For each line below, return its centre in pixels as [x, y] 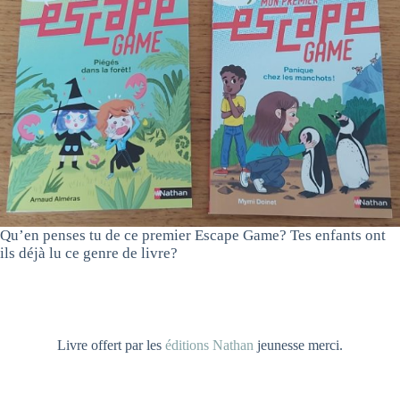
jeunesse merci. [298, 345]
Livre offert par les [111, 345]
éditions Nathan [209, 345]
